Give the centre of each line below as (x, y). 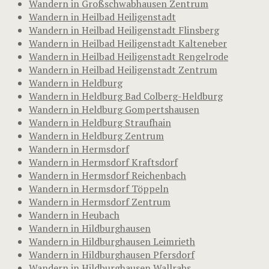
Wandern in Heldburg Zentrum (96, 135)
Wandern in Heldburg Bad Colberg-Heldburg (126, 96)
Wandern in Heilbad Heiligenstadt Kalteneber (128, 43)
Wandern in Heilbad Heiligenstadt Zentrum (123, 69)
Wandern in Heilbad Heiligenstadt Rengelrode (128, 56)
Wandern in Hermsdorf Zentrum (100, 201)
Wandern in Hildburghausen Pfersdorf (112, 254)
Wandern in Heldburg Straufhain (100, 122)
